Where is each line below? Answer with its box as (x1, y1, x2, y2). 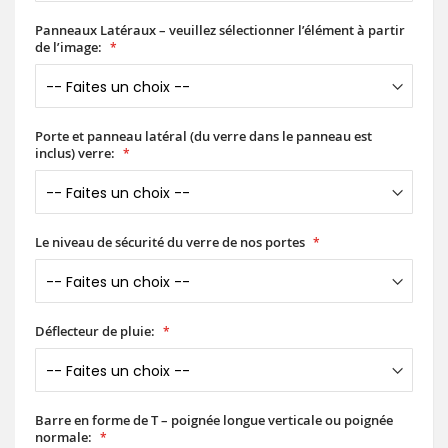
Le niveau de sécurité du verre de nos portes (35, 233, 305, 252)
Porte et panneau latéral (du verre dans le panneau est (35, 127, 372, 146)
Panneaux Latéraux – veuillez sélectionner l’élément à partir (35, 21, 405, 40)
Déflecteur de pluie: (35, 322, 155, 341)
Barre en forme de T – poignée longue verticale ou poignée (35, 411, 393, 430)
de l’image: (35, 38, 102, 57)
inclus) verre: (35, 144, 115, 163)
